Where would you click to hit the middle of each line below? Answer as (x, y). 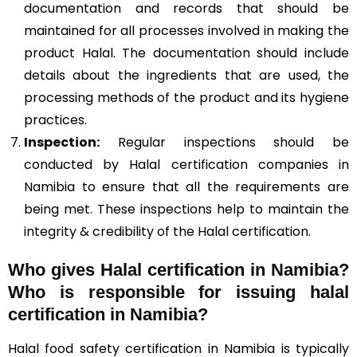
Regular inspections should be (224, 142)
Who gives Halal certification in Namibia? (178, 270)
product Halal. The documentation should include (186, 53)
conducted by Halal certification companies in (186, 165)
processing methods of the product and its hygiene (186, 98)
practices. (55, 120)
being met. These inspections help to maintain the (186, 209)
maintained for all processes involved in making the (186, 31)
